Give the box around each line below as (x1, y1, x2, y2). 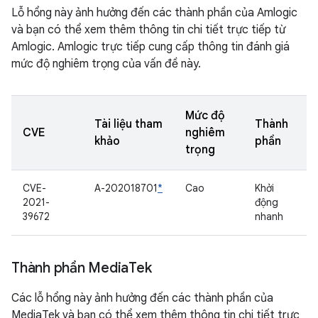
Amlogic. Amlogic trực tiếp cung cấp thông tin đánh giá (11, 40, 290, 54)
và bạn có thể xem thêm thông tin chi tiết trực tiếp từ (11, 23, 285, 37)
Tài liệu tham (94, 117, 163, 131)
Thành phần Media (11, 259, 128, 277)
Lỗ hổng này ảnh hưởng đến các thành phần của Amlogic (11, 6, 297, 20)
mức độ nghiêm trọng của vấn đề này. (11, 57, 201, 71)
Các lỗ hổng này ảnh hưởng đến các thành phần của (11, 291, 273, 305)
